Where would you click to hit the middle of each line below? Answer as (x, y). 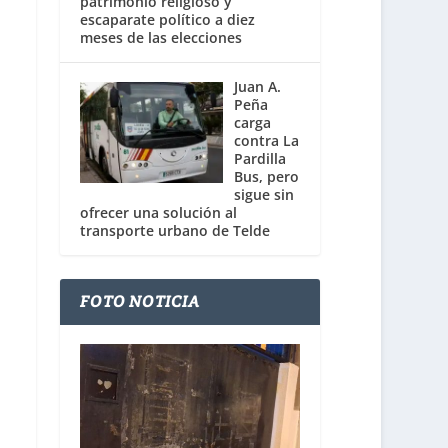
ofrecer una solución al (159, 213)
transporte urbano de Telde (175, 231)
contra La (266, 141)
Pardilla (259, 159)
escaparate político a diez (168, 20)
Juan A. (257, 87)
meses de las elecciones (161, 38)
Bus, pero (266, 177)
